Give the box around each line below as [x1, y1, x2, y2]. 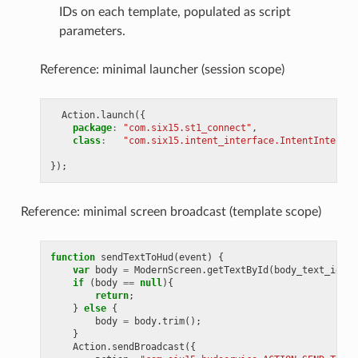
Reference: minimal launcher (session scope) [39, 63, 284, 76]
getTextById [206, 265, 268, 276]
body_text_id [273, 265, 341, 276]
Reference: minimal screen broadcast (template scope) [20, 205, 321, 218]
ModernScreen [133, 265, 201, 276]
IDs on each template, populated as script [58, 6, 291, 18]
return [94, 290, 129, 301]
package [72, 122, 112, 133]
